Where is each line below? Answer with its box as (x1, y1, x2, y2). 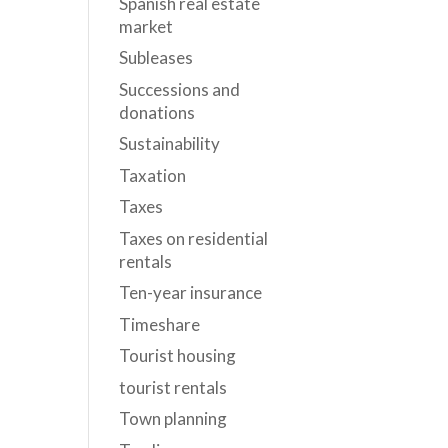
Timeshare (119, 313, 201, 335)
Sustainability (119, 133, 221, 154)
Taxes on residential (119, 227, 269, 249)
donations (119, 101, 196, 123)
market (119, 15, 174, 37)
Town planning (119, 408, 228, 429)
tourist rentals (119, 376, 228, 398)
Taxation (119, 164, 187, 186)
